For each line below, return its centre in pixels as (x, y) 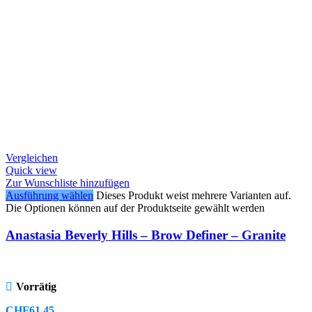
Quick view (31, 171)
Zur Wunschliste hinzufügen (68, 183)
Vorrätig (36, 286)
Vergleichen (32, 158)
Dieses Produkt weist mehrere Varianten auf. (194, 196)
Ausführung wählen (49, 196)
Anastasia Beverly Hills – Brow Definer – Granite (146, 235)
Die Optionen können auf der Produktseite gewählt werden (135, 208)
